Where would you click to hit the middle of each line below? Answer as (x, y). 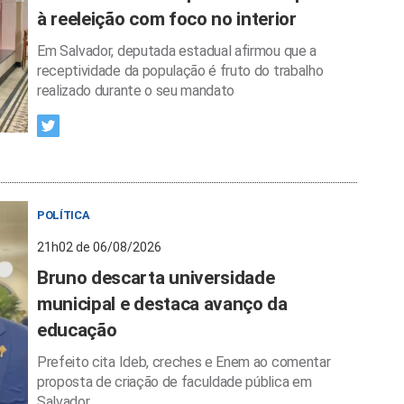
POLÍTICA (64, 216)
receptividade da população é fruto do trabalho (180, 71)
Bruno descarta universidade (156, 278)
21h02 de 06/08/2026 (99, 248)
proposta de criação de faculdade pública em (174, 382)
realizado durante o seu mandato (136, 91)
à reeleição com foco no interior (167, 19)
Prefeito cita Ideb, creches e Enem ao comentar (184, 363)
